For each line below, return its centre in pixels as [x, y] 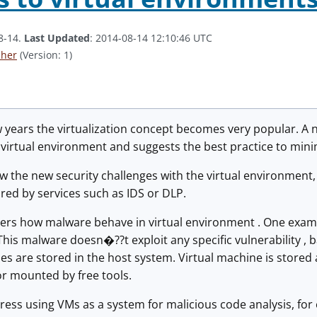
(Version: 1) [45, 55]
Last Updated [57, 38]
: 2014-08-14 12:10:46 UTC [151, 38]
